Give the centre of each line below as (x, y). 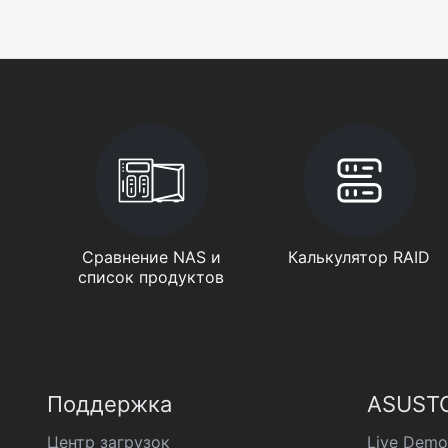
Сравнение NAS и (151, 257)
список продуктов (151, 277)
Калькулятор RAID (359, 257)
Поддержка (109, 404)
